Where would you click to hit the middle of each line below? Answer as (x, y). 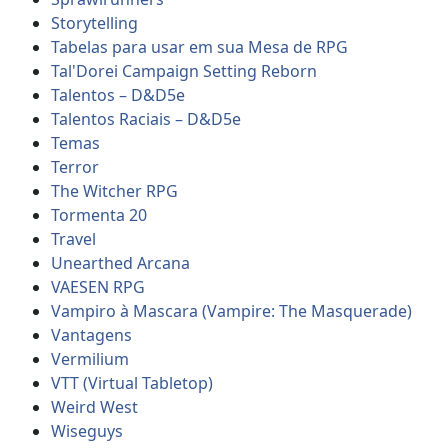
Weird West (95, 406)
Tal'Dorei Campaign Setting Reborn (184, 70)
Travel (74, 238)
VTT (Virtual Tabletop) (132, 382)
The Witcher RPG (115, 190)
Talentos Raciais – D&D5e (146, 118)
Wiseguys (87, 430)
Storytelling (95, 22)
